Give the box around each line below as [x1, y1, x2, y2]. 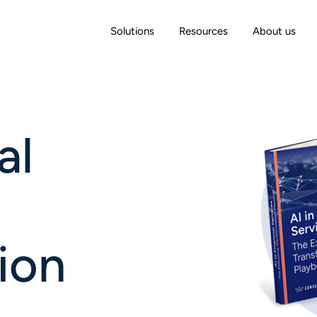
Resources [179, 25, 228, 38]
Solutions [110, 25, 154, 38]
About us [253, 25, 296, 38]
